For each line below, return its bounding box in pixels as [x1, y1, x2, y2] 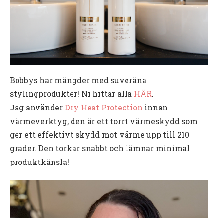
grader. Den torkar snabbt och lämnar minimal [10, 143, 190, 154]
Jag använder [10, 102, 65, 113]
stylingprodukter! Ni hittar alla [10, 89, 134, 99]
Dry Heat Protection [65, 102, 143, 113]
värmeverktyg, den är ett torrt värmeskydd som [10, 116, 198, 127]
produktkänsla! [10, 157, 69, 167]
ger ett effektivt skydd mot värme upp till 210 [10, 129, 189, 140]
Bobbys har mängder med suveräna [10, 75, 146, 86]
